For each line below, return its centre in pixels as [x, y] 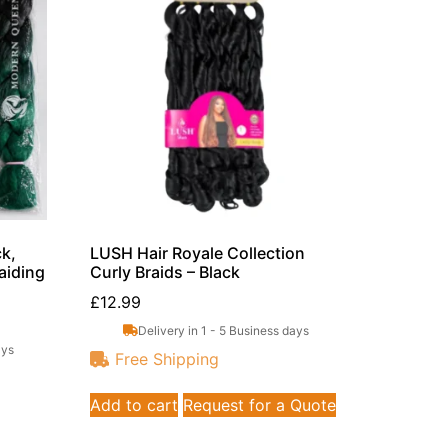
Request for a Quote [260, 405]
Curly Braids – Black [165, 271]
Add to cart [134, 405]
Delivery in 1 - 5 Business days [223, 330]
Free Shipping [167, 359]
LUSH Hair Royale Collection [198, 252]
